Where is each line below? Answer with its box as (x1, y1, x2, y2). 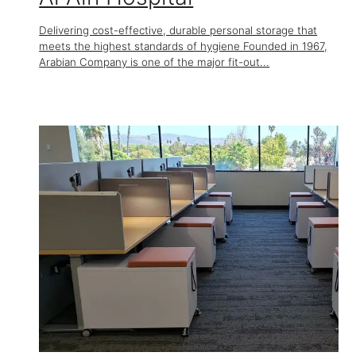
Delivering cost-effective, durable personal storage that (39, 23, 318, 37)
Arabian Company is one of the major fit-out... (39, 55, 270, 68)
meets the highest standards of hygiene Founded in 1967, (39, 39, 328, 52)
